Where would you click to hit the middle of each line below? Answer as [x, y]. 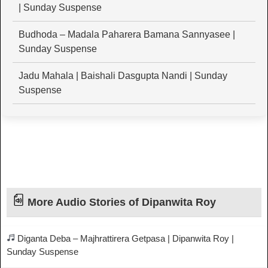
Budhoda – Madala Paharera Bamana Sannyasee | [127, 35]
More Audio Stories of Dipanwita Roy [120, 202]
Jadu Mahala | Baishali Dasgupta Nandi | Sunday [123, 76]
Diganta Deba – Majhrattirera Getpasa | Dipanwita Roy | [124, 239]
